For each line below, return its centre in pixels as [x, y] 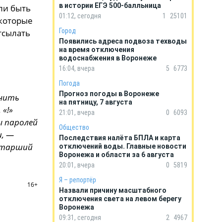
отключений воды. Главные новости [123, 146]
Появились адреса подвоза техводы [123, 41]
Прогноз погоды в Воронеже [109, 94]
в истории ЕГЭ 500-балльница [110, 5]
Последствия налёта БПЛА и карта [120, 138]
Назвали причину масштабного [113, 190]
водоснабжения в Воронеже [108, 58]
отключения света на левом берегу [120, 199]
